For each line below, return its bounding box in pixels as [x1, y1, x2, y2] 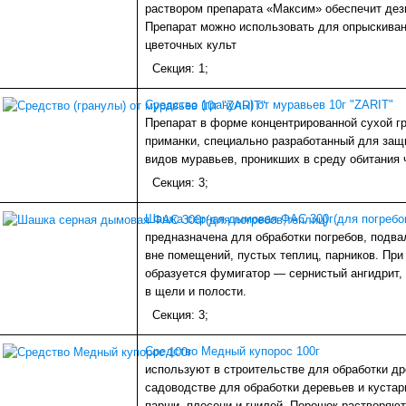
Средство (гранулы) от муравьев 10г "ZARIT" [145, 98, 393, 112]
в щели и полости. [145, 285, 246, 299]
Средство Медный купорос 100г [145, 344, 320, 359]
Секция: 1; [152, 62, 208, 76]
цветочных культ [145, 38, 237, 53]
